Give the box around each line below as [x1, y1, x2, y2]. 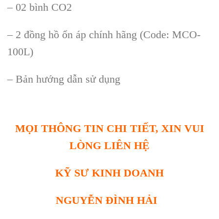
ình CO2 [35, 1, 72, 14]
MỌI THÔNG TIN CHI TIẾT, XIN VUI [15, 122, 204, 135]
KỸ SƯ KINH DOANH [55, 167, 164, 179]
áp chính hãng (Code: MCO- [76, 28, 200, 41]
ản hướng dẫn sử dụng [23, 72, 120, 85]
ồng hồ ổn [29, 28, 76, 41]
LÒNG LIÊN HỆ [69, 139, 150, 152]
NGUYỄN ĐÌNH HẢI [56, 194, 163, 206]
